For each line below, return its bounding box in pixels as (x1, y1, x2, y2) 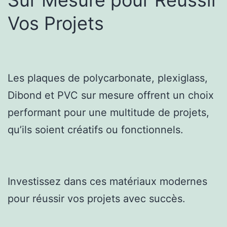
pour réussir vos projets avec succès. (8, 192, 185, 205)
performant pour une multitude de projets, (8, 106, 209, 119)
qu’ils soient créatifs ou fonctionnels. (8, 123, 183, 136)
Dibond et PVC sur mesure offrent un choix (8, 89, 214, 101)
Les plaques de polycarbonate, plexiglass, (8, 71, 208, 84)
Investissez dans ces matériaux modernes (8, 175, 207, 187)
